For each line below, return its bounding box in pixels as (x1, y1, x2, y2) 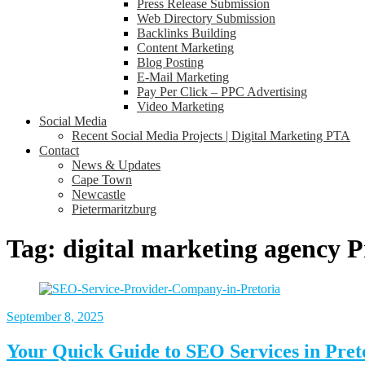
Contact (39, 143, 79, 157)
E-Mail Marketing (137, 70, 229, 84)
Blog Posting (137, 55, 204, 69)
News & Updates (72, 158, 161, 172)
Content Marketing (137, 41, 234, 55)
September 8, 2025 (7, 309, 103, 323)
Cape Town (72, 173, 132, 187)
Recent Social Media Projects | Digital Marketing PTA (72, 129, 350, 143)
